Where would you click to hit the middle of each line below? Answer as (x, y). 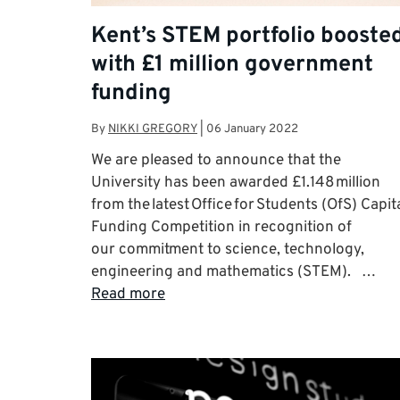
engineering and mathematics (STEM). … (233, 272)
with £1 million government (232, 65)
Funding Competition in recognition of (221, 227)
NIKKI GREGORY (153, 129)
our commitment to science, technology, (228, 250)
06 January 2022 (252, 129)
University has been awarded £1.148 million (236, 183)
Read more (128, 294)
